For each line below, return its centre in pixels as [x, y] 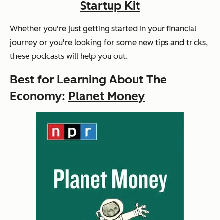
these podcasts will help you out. [69, 56]
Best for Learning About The [88, 79]
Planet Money [107, 96]
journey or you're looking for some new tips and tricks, [109, 42]
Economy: [39, 96]
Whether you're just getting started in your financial [103, 28]
